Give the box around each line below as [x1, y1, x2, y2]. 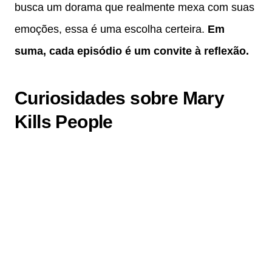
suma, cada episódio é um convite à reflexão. [15, 45, 249, 58]
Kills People [15, 112, 113, 132]
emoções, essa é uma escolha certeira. [15, 23, 208, 36]
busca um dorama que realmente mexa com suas [15, 1, 254, 14]
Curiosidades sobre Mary [15, 88, 225, 109]
